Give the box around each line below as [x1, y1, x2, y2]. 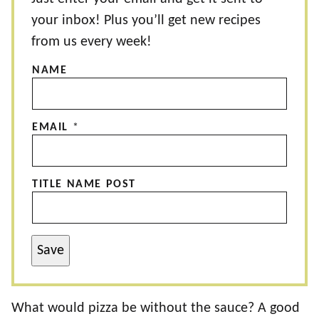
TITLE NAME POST [32, 179, 136, 190]
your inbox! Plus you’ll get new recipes [31, 14, 261, 28]
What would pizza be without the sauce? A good [11, 301, 300, 315]
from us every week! [31, 35, 152, 49]
